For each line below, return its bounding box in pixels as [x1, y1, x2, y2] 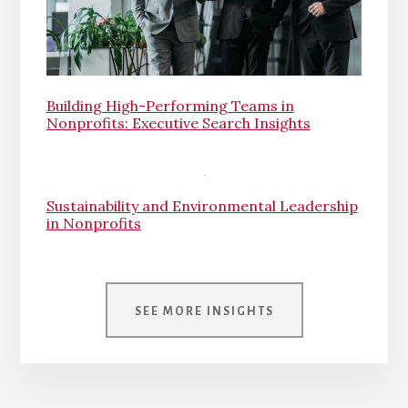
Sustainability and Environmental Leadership [46, 196, 358, 215]
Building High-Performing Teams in [46, 96, 294, 115]
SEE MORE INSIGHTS [134, 304, 274, 318]
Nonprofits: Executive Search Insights [46, 113, 311, 132]
